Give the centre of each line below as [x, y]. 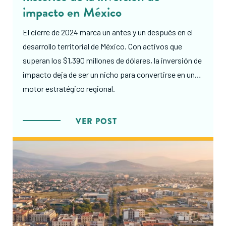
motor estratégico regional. [69, 88]
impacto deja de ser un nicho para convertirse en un [109, 74]
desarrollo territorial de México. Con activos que [102, 46]
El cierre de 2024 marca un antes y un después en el [108, 32]
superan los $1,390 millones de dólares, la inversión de [112, 60]
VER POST [96, 121]
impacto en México [72, 12]
